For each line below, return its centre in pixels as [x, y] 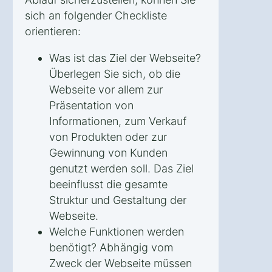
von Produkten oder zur [108, 137]
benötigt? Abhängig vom [111, 247]
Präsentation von [91, 105]
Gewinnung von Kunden [108, 152]
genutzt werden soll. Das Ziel [121, 168]
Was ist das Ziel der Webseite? [125, 58]
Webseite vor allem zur [106, 89]
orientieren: [53, 31]
